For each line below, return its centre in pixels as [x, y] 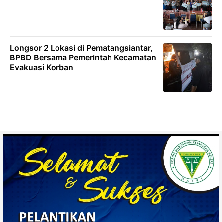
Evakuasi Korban [42, 68]
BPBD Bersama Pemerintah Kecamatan [83, 58]
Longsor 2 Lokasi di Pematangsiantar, [81, 48]
